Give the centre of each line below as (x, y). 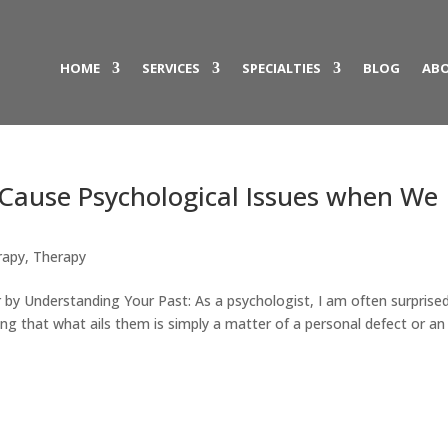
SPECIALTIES (281, 67)
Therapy (60, 256)
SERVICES (170, 67)
